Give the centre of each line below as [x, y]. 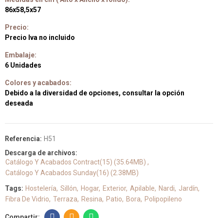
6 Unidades [23, 65]
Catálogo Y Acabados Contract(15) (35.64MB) [76, 162]
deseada [19, 103]
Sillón [69, 188]
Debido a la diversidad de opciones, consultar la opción [95, 93]
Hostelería [41, 188]
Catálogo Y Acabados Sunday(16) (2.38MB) [72, 173]
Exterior [114, 188]
